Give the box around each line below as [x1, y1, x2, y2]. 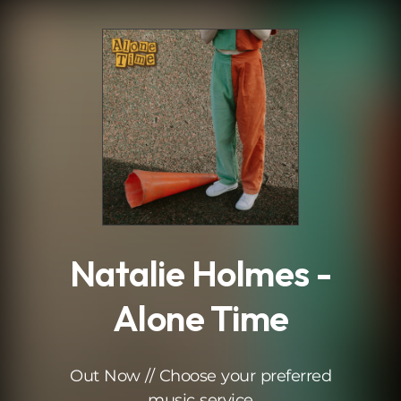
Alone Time [112, 295, 289, 340]
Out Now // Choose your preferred [70, 366, 331, 386]
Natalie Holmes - [69, 251, 332, 295]
